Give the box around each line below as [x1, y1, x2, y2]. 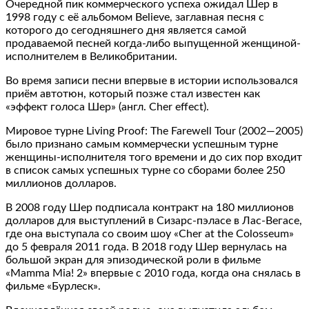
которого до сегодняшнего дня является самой [6, 24, 246, 36]
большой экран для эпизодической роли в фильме [6, 254, 261, 266]
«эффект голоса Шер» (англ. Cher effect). [6, 101, 209, 112]
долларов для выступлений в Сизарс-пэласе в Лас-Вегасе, [6, 215, 302, 226]
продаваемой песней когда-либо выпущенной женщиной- [6, 37, 301, 49]
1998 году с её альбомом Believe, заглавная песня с [6, 11, 264, 23]
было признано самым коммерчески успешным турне [6, 138, 278, 150]
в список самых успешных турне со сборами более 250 [6, 164, 285, 176]
